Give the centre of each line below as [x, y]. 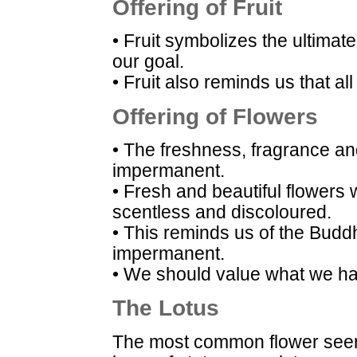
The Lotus [166, 308]
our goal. [148, 62]
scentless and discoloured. [222, 212]
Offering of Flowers [215, 116]
